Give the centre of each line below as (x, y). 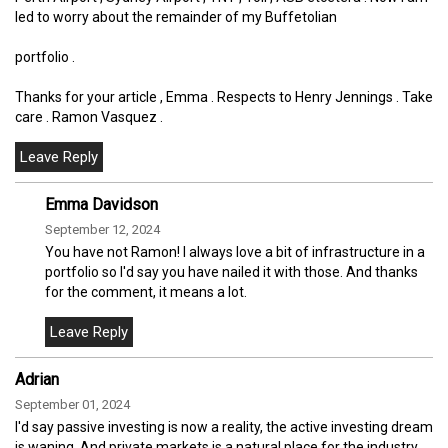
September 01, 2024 (72, 404)
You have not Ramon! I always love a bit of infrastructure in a (235, 251)
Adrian (37, 379)
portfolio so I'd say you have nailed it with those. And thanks (231, 271)
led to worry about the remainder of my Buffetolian (176, 16)
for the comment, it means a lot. (146, 291)
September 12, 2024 (102, 229)
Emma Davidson (101, 204)
